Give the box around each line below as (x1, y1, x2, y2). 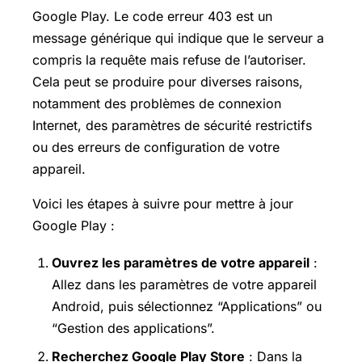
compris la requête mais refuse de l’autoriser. (32, 51, 306, 68)
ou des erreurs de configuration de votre (32, 138, 280, 155)
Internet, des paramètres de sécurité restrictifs (32, 116, 312, 133)
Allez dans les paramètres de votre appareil (52, 276, 317, 293)
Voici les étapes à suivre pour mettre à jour (32, 195, 293, 212)
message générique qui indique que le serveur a (32, 29, 324, 46)
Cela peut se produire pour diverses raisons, (32, 73, 303, 90)
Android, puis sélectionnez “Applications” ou (52, 297, 322, 314)
